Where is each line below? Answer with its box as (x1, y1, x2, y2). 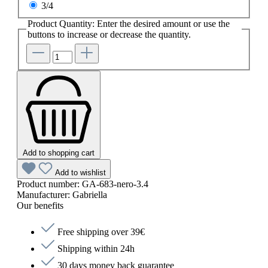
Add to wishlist (55, 167, 106, 177)
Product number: (17, 178, 82, 189)
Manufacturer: (17, 189, 72, 200)
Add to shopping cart (23, 148, 95, 157)
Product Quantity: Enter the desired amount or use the (28, 19, 230, 29)
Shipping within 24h (55, 243, 135, 254)
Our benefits (17, 200, 63, 211)
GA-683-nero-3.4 (82, 178, 148, 189)
